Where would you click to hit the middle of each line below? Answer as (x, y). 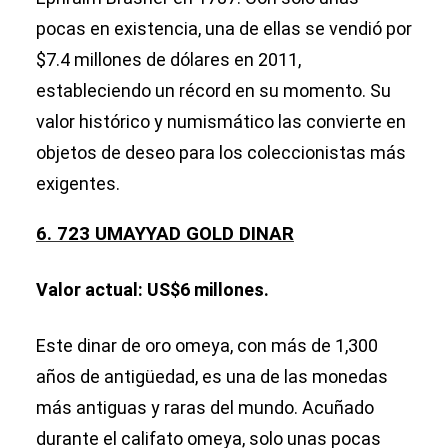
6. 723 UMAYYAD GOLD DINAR (165, 234)
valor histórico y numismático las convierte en (221, 122)
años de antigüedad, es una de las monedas (212, 377)
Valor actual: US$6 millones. (152, 290)
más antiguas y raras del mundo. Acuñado (205, 408)
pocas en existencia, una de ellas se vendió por (224, 29)
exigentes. (78, 184)
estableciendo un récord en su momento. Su (213, 91)
